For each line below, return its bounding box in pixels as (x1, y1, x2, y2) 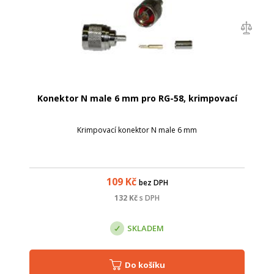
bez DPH (138, 177, 168, 188)
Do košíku (130, 259, 165, 271)
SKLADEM (127, 222, 164, 234)
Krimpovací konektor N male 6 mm (77, 125, 197, 136)
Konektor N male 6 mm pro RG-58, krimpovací (37, 92, 237, 105)
